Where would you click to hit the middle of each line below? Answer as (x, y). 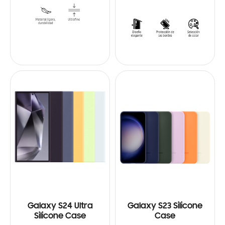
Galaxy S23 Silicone (165, 207)
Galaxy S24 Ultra (60, 207)
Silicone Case (60, 217)
